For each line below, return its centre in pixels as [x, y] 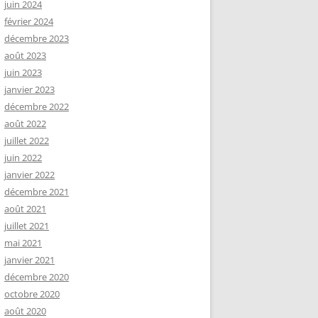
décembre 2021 [37, 192]
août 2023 [25, 55]
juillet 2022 [27, 141]
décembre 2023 [37, 38]
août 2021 [25, 209]
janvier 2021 [29, 260]
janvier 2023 [29, 89]
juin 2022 [23, 158]
